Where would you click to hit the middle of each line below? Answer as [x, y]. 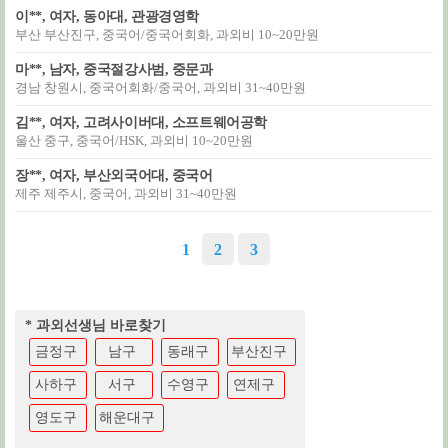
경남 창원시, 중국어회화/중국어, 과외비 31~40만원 [160, 87]
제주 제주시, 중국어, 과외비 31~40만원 [126, 193]
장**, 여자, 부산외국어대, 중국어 [114, 175]
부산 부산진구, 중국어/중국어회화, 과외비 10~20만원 [167, 34]
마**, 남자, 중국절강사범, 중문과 [114, 69]
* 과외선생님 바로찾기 [95, 325]
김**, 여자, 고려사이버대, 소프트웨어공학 [141, 122]
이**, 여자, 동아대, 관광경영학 [107, 16]
